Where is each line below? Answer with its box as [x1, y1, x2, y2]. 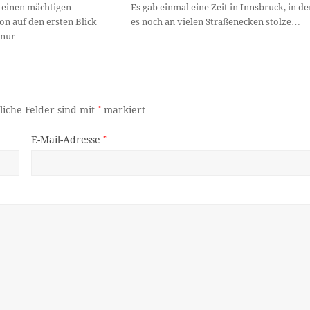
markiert [101, 104, 146, 116]
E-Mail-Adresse [30, 134, 103, 146]
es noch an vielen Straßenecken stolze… [130, 17, 300, 28]
